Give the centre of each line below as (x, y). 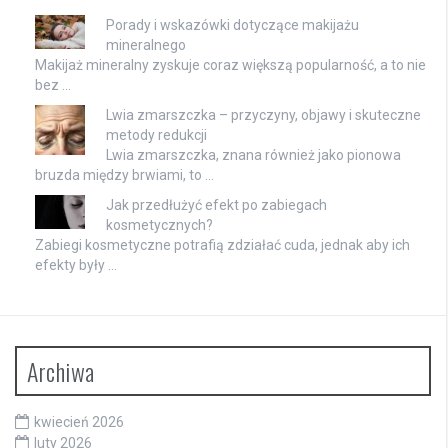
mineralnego (146, 45)
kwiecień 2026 (79, 422)
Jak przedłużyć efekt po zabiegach (216, 205)
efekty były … (76, 265)
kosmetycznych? (159, 225)
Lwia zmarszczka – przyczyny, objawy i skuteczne (263, 115)
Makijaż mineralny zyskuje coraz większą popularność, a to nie (230, 65)
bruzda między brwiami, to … (124, 175)
